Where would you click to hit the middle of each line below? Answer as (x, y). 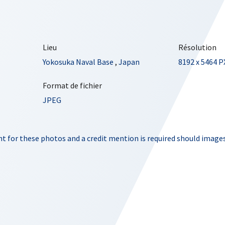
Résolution (197, 47)
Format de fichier (73, 85)
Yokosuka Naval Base (78, 62)
